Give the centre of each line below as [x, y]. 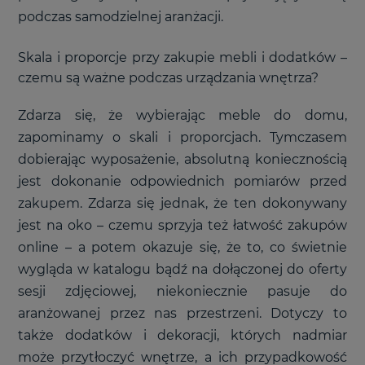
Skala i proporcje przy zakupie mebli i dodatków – [182, 57]
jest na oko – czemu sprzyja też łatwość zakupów [182, 225]
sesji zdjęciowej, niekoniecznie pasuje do [182, 291]
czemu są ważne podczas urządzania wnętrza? [169, 78]
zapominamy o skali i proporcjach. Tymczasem [182, 137]
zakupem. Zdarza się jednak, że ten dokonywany [182, 203]
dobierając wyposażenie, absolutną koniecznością [182, 159]
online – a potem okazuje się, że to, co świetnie [182, 247]
